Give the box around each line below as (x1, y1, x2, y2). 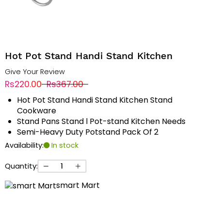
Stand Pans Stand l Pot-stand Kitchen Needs (16, 116, 186, 127)
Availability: (4, 140, 44, 151)
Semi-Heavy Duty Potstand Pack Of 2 (16, 126, 158, 138)
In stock (49, 140, 78, 151)
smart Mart (56, 180, 100, 191)
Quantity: (4, 161, 38, 171)
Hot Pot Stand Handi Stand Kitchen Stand (16, 94, 172, 106)
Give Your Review (4, 67, 65, 77)
